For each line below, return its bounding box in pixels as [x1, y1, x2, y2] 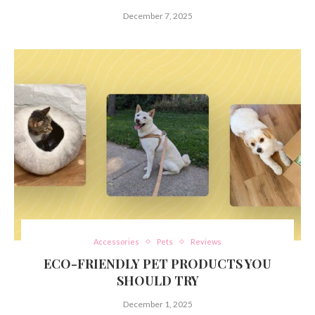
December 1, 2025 [122, 299, 193, 310]
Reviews [191, 237, 221, 247]
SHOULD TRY [116, 272, 199, 290]
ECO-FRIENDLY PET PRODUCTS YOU [44, 255, 271, 273]
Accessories [94, 237, 139, 247]
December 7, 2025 [122, 11, 193, 22]
